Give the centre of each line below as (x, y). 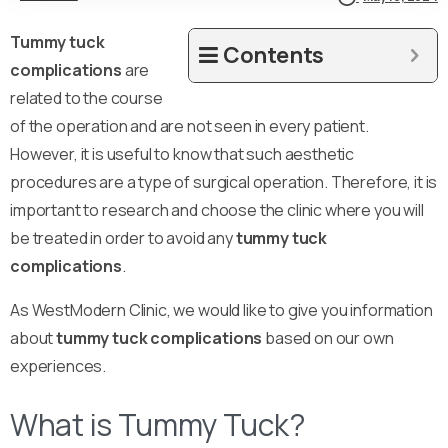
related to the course (86, 97)
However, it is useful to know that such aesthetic (182, 153)
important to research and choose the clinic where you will (217, 209)
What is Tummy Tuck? (158, 424)
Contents (273, 54)
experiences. (58, 365)
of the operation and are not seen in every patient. (189, 125)
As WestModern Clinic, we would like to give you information (221, 309)
